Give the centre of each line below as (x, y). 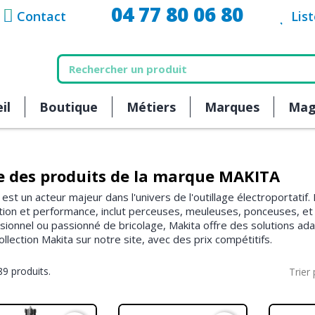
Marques (232, 107)
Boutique (69, 107)
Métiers (151, 107)
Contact (42, 16)
